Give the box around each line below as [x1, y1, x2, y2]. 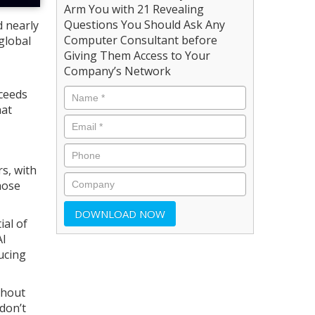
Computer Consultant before [64, 32, 218, 48]
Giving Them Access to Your [64, 47, 211, 63]
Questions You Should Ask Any [64, 16, 226, 32]
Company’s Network [64, 63, 172, 79]
